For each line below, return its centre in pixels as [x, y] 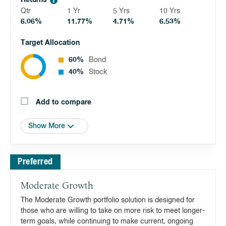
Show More [47, 126]
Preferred [35, 162]
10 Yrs [169, 11]
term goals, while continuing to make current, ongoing [107, 221]
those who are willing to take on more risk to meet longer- [113, 211]
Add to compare [64, 102]
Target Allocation [50, 43]
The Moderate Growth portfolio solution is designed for [108, 200]
